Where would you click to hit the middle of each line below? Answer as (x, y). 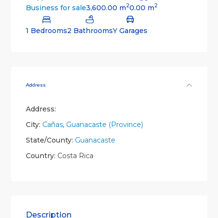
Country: (40, 156)
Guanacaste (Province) (104, 125)
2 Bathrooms (90, 31)
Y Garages (130, 31)
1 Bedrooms (46, 31)
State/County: (49, 140)
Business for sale (56, 8)
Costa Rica (74, 156)
